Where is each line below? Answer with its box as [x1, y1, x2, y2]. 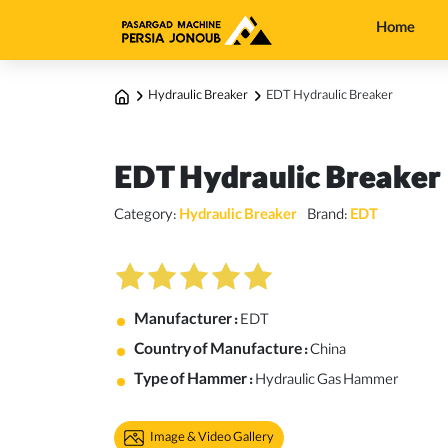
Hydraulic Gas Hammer [255, 369, 398, 394]
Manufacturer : [134, 308, 240, 334]
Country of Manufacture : [134, 338, 310, 364]
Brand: [307, 204, 350, 229]
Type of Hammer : [134, 368, 255, 394]
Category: [114, 204, 179, 229]
